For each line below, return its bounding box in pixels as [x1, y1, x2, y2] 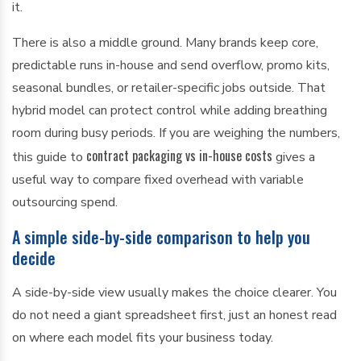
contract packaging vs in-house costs [86, 146, 272, 165]
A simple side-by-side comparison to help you [12, 225, 310, 249]
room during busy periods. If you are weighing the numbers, [12, 124, 340, 142]
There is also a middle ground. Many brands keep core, [12, 34, 318, 52]
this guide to [12, 148, 86, 166]
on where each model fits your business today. [12, 329, 273, 346]
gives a [272, 148, 315, 166]
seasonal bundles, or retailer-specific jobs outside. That [12, 79, 326, 97]
